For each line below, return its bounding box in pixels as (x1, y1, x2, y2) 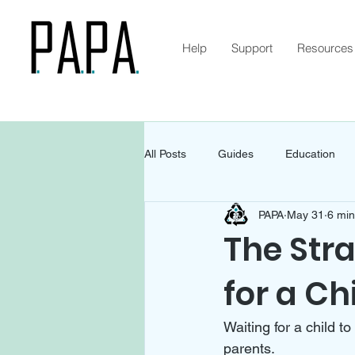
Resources (297, 40, 353, 55)
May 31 (287, 208, 324, 221)
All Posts (144, 147, 186, 160)
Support (231, 40, 273, 55)
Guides (218, 147, 254, 160)
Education (285, 147, 335, 160)
